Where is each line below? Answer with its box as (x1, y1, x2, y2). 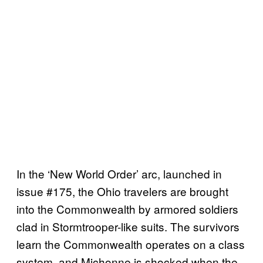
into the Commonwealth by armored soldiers (16, 201, 238, 217)
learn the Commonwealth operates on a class (16, 236, 245, 252)
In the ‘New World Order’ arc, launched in (16, 166, 222, 182)
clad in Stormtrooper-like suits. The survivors (16, 218, 240, 235)
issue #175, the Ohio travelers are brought (16, 183, 228, 200)
